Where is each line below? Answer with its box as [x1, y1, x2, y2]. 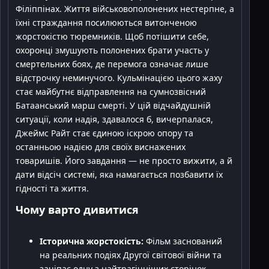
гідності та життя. [16, 183, 89, 195]
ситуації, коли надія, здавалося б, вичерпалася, [16, 113, 213, 125]
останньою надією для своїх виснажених [16, 141, 186, 153]
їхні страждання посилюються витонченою [16, 17, 197, 29]
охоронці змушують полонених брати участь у [16, 44, 209, 56]
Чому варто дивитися [16, 202, 139, 217]
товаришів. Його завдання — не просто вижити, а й [16, 155, 232, 167]
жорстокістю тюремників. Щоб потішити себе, [16, 31, 209, 43]
